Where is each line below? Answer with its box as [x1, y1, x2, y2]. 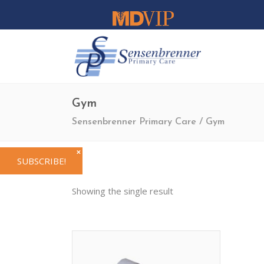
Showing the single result [72, 185, 173, 197]
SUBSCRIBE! [16, 155, 66, 167]
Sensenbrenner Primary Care [72, 117, 196, 127]
